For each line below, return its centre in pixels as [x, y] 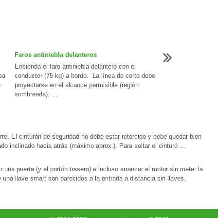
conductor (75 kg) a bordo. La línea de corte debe [85, 76]
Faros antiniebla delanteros [56, 55]
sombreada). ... [36, 94]
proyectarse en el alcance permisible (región [77, 85]
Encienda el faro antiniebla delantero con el [75, 66]
